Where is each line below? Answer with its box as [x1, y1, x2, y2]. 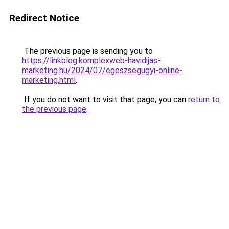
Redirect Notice [9, 12, 79, 24]
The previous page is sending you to [22, 46, 153, 56]
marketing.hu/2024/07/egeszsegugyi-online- [22, 65, 182, 75]
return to [188, 95, 220, 104]
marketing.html [22, 75, 76, 85]
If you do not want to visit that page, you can [22, 95, 188, 104]
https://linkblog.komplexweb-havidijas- [22, 56, 161, 65]
